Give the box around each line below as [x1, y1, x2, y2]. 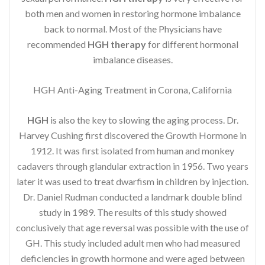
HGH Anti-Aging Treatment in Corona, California [33, 83, 232, 95]
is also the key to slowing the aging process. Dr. [48, 114, 238, 125]
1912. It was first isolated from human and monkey [31, 144, 234, 156]
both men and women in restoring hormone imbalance [24, 7, 241, 19]
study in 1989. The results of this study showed [38, 206, 227, 218]
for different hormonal [146, 38, 238, 50]
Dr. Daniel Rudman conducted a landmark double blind [23, 190, 242, 202]
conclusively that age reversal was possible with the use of [16, 221, 249, 233]
